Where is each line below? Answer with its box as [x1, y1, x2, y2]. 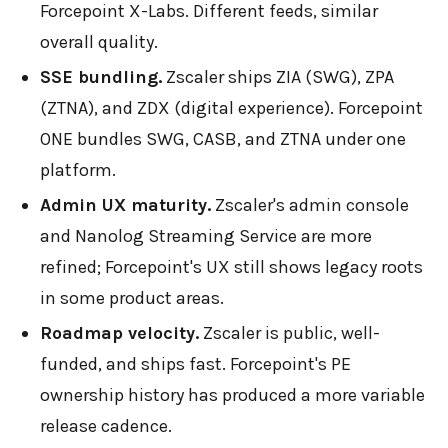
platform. [40, 158, 116, 181]
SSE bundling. [40, 65, 162, 88]
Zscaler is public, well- [199, 321, 380, 344]
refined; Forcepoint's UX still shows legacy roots [40, 255, 423, 278]
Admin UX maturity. [40, 193, 211, 216]
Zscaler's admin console [211, 193, 409, 216]
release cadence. [40, 414, 172, 437]
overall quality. [40, 30, 158, 53]
